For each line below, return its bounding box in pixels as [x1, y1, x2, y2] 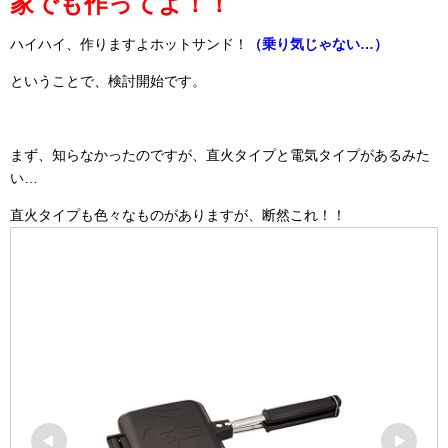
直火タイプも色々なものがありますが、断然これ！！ [10, 207, 346, 223]
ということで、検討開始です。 [10, 73, 206, 89]
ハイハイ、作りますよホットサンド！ [10, 36, 248, 52]
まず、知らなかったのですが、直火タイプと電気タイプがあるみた [10, 147, 430, 163]
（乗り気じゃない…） [248, 36, 388, 52]
